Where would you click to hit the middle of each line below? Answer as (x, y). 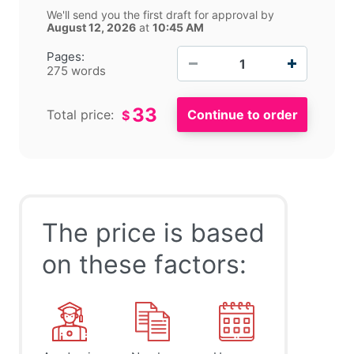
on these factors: (144, 265)
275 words (76, 70)
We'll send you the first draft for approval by (160, 15)
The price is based (153, 233)
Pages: (66, 56)
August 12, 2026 (91, 28)
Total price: (80, 115)
